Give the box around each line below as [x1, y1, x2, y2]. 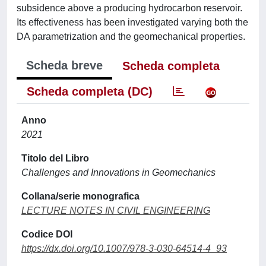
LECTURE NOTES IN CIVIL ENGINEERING [21, 205, 210, 216]
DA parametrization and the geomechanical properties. [17, 31, 245, 42]
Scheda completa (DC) [27, 84, 153, 98]
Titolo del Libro [21, 153, 89, 163]
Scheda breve [26, 58, 103, 72]
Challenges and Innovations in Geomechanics [21, 167, 216, 178]
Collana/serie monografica [21, 191, 140, 201]
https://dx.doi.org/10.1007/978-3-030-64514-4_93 [21, 243, 227, 254]
